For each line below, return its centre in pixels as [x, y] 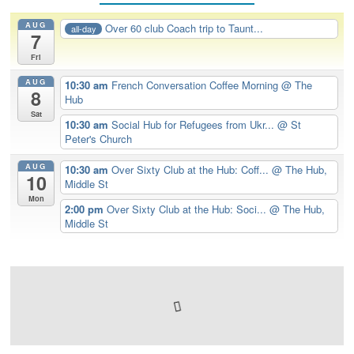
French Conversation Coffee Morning [197, 85]
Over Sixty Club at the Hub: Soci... [188, 209]
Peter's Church [99, 138]
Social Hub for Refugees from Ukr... [195, 124]
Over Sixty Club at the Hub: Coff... [192, 170]
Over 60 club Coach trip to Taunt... [185, 28]
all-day [83, 28]
